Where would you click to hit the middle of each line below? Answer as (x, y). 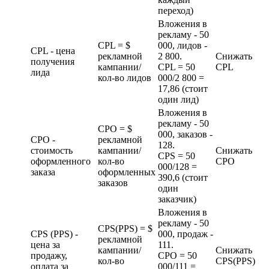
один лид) (178, 100)
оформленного (61, 162)
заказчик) (177, 199)
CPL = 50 (177, 67)
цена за (45, 245)
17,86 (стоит (183, 89)
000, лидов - (183, 46)
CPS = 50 (177, 156)
